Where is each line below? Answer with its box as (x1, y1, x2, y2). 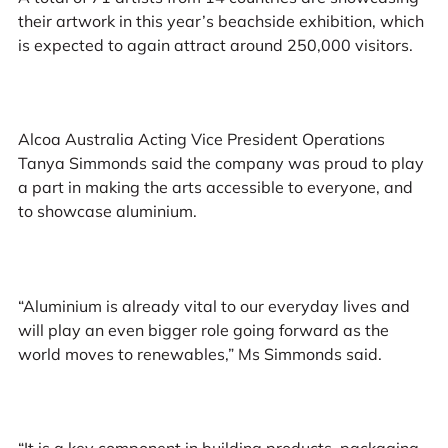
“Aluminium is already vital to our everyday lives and (17, 295, 410, 316)
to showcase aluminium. (17, 201, 197, 222)
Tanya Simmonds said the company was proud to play (17, 153, 424, 174)
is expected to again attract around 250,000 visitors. (17, 34, 413, 55)
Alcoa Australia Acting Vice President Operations (17, 129, 385, 150)
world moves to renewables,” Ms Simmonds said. (17, 343, 382, 364)
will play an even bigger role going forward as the (17, 319, 389, 340)
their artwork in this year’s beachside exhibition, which (17, 10, 424, 31)
